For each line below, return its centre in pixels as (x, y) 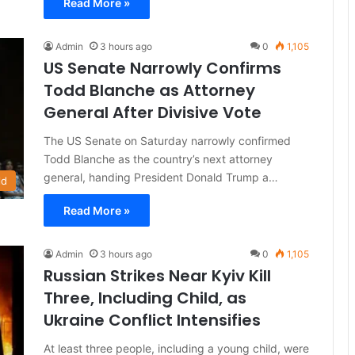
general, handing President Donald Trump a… (161, 177)
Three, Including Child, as (145, 298)
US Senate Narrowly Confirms (162, 68)
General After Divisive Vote (153, 113)
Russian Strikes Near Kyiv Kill (157, 276)
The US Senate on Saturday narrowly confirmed (167, 141)
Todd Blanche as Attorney (149, 90)
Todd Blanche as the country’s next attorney (158, 159)
